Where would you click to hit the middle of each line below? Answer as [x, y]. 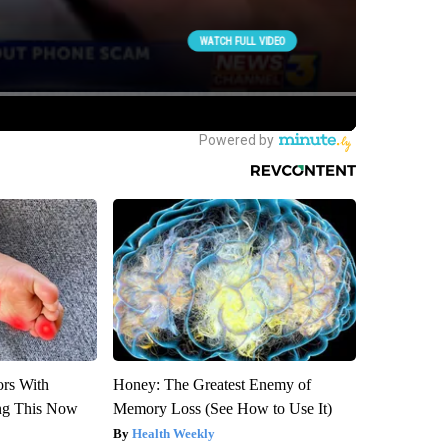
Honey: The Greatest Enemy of [211, 385]
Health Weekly [173, 434]
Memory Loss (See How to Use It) [222, 409]
